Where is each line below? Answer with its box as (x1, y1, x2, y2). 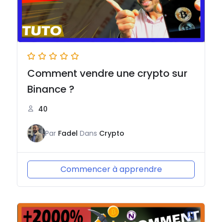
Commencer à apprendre (60, 164, 162, 175)
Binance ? (27, 82, 75, 97)
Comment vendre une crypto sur (27, 66, 188, 81)
